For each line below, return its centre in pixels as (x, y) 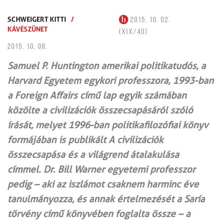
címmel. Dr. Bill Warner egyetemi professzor (101, 169)
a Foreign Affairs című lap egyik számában (97, 95)
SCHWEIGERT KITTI (37, 19)
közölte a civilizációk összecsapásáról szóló (100, 110)
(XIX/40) (134, 32)
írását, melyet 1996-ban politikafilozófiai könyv (108, 125)
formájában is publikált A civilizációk (85, 140)
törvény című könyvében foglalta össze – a (99, 214)
